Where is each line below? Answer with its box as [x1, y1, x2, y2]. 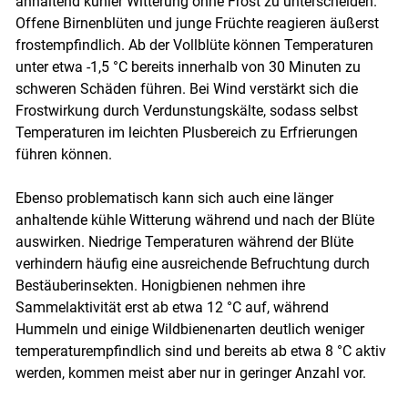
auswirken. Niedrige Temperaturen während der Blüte [15, 232, 353, 250]
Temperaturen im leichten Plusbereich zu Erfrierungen [15, 123, 358, 141]
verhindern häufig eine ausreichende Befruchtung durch [15, 254, 370, 272]
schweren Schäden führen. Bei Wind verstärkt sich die [15, 79, 358, 97]
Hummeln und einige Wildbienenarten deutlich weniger [15, 320, 364, 338]
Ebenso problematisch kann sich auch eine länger [15, 189, 333, 207]
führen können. [15, 145, 112, 163]
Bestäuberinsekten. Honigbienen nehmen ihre [15, 276, 305, 294]
